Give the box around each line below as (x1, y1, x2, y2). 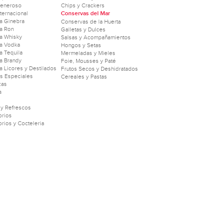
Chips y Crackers (61, 2, 105, 9)
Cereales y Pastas (61, 73, 107, 80)
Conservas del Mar (61, 10, 110, 17)
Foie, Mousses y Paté (61, 57, 116, 64)
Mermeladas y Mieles (61, 50, 115, 56)
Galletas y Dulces (61, 26, 106, 33)
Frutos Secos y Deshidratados (61, 65, 138, 72)
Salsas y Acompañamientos (61, 34, 131, 41)
